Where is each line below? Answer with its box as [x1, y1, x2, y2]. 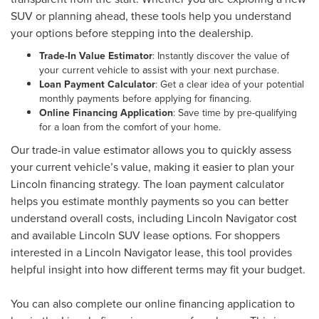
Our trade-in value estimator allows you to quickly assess [11, 142, 291, 158]
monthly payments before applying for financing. [39, 91, 251, 106]
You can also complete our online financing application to [11, 296, 295, 312]
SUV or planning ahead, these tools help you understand [11, 8, 291, 24]
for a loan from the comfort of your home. [39, 120, 221, 135]
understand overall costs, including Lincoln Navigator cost [11, 210, 297, 226]
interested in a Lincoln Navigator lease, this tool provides [11, 244, 292, 261]
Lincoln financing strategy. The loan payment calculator [11, 176, 284, 192]
